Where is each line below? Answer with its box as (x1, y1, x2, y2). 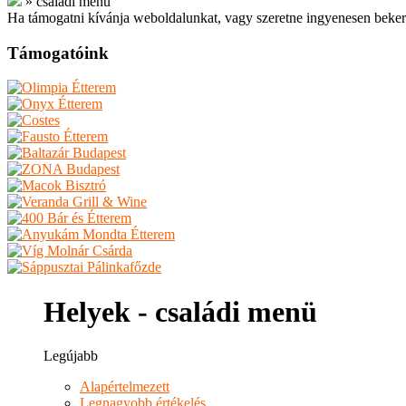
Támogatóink (7, 43, 109, 63)
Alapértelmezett (80, 379, 169, 395)
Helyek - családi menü (43, 295, 317, 328)
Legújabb (43, 348, 98, 364)
